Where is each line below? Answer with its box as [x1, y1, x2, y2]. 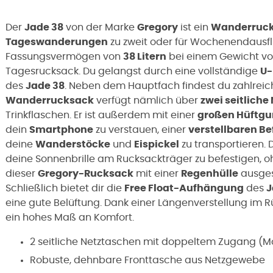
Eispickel [134, 139, 179, 149]
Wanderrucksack [5, 95, 94, 105]
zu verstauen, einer [93, 124, 188, 135]
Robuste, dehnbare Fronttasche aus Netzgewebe [30, 255, 265, 266]
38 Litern [123, 51, 166, 62]
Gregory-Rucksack [38, 168, 133, 179]
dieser [5, 168, 38, 179]
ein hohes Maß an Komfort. [5, 212, 134, 222]
